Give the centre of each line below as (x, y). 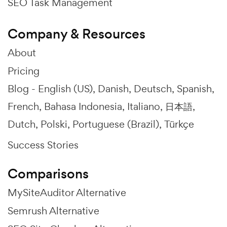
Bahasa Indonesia (83, 107)
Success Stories (43, 145)
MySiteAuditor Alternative (67, 193)
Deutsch (153, 89)
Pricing (24, 71)
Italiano (144, 107)
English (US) (65, 89)
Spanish (194, 89)
